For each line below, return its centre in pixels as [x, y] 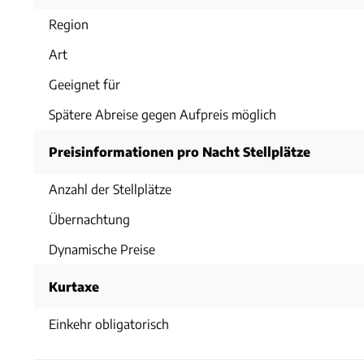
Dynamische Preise [102, 249]
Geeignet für [84, 84]
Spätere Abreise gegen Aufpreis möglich [162, 114]
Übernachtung [89, 219]
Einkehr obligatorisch [109, 323]
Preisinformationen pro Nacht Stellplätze [180, 151]
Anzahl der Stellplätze [110, 188]
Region [69, 24]
